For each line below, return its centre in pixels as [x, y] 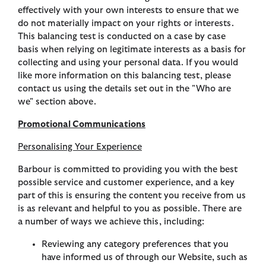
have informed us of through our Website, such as [145, 258]
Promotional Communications [82, 125]
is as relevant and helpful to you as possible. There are [130, 209]
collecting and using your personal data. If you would [128, 63]
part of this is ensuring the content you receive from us [132, 196]
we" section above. [57, 102]
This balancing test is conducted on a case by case [122, 37]
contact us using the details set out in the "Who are [124, 89]
